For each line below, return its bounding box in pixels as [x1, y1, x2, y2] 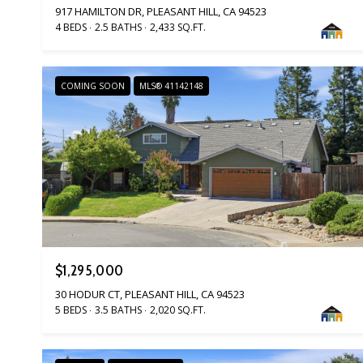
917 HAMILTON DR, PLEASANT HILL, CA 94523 [55, 3, 267, 19]
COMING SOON [61, 79, 125, 92]
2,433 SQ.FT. [150, 19, 206, 34]
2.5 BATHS [95, 19, 142, 34]
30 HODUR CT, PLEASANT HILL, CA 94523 [55, 287, 245, 302]
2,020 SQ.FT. [150, 303, 206, 318]
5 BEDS [55, 303, 87, 318]
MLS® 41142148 [139, 79, 203, 92]
